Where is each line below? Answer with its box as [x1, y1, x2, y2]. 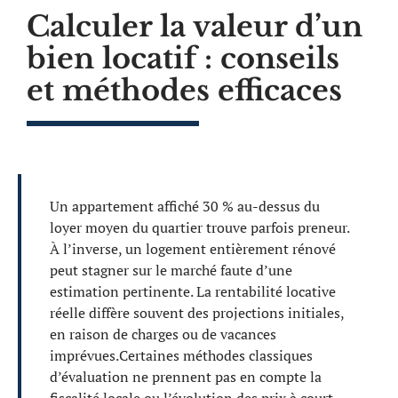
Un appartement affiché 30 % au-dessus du [50, 196, 320, 216]
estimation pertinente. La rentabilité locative [50, 282, 336, 301]
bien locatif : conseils [27, 41, 339, 76]
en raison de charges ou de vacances [50, 324, 276, 344]
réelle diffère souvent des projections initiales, [50, 303, 344, 322]
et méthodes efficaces [27, 73, 342, 108]
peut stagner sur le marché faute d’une [50, 260, 292, 280]
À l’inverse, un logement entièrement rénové [50, 239, 336, 259]
